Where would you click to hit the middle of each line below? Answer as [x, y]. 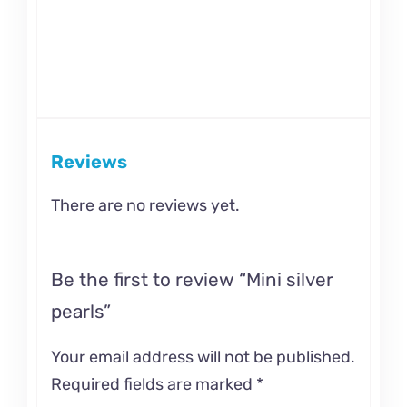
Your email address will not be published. [203, 357]
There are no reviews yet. [145, 206]
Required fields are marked [153, 384]
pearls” [80, 312]
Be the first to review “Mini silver [192, 280]
